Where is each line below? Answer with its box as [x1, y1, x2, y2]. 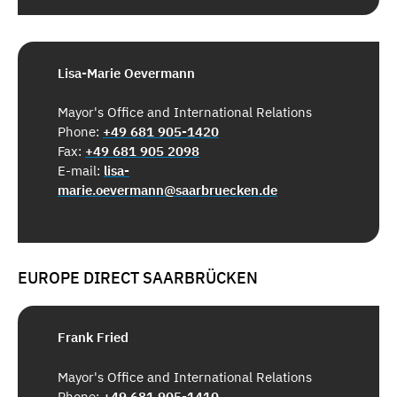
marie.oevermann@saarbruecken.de [58, 182, 277, 199]
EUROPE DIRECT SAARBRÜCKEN [18, 267, 258, 288]
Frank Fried [58, 329, 128, 346]
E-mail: [58, 162, 104, 180]
